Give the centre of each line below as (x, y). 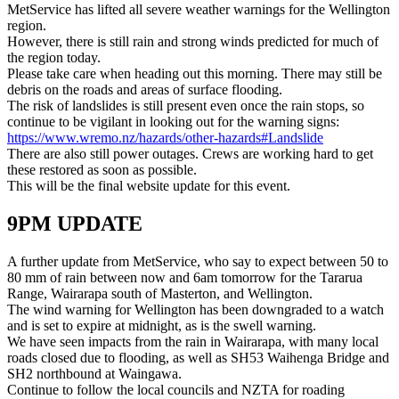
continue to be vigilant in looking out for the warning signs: (173, 122)
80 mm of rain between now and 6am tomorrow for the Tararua (185, 277)
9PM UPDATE (75, 224)
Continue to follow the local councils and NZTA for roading (176, 389)
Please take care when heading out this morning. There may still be (195, 74)
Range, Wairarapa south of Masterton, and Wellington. (160, 293)
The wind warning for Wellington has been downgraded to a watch (195, 309)
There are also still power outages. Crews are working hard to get (190, 154)
